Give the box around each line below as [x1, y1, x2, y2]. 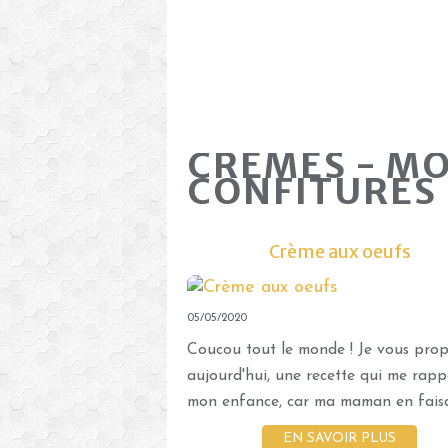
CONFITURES [187, 168, 437, 214]
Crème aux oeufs [268, 239, 411, 263]
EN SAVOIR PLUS [283, 431, 396, 445]
